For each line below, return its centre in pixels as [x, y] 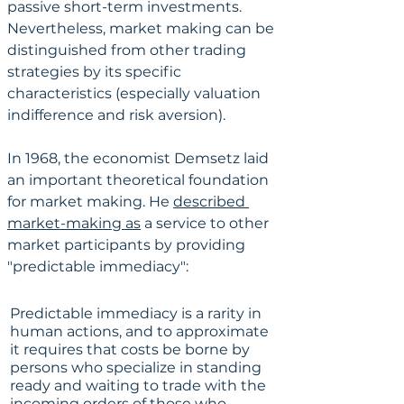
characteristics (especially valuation [136, 93]
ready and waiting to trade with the [140, 385]
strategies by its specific [96, 71]
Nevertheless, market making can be [142, 28]
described [211, 201]
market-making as [74, 223]
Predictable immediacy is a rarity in [138, 313]
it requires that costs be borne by [132, 349]
